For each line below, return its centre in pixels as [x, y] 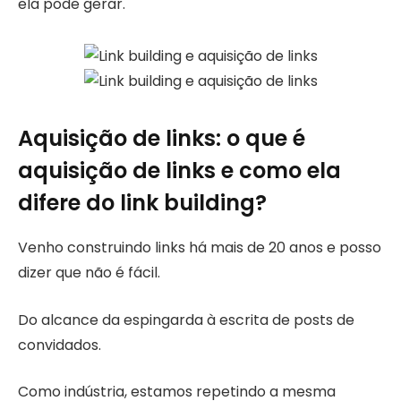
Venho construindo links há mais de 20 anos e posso [200, 248]
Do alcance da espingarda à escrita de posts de [186, 320]
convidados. [60, 345]
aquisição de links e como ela [179, 171]
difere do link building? [142, 203]
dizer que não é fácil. [89, 273]
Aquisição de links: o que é [162, 139]
